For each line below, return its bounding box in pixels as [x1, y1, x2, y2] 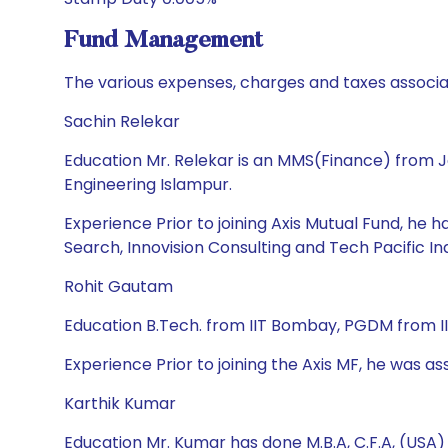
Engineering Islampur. [64, 173, 232, 196]
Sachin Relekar [64, 110, 180, 133]
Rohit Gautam [64, 275, 173, 298]
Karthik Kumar [64, 392, 176, 415]
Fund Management [64, 29, 263, 53]
